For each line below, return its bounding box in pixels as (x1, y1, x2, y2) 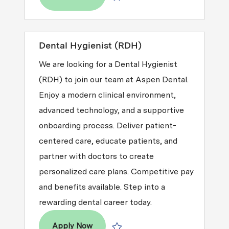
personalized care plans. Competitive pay (38, 166, 194, 176)
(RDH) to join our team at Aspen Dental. (38, 74, 189, 84)
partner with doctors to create (38, 151, 154, 161)
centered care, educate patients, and (38, 135, 177, 146)
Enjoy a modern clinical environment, (38, 89, 176, 100)
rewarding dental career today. (38, 197, 152, 207)
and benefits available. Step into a (38, 181, 165, 192)
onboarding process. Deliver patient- (38, 120, 176, 130)
